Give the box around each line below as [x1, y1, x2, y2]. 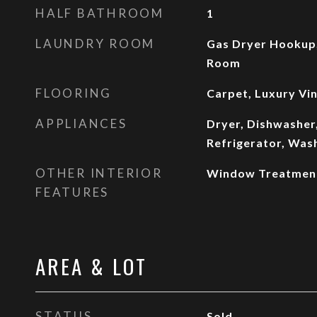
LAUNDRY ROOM [35, 36, 155, 51]
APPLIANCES [35, 116, 127, 131]
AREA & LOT [35, 250, 147, 281]
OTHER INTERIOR [35, 166, 163, 180]
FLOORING [35, 86, 112, 100]
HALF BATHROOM [35, 6, 164, 21]
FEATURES [35, 185, 109, 200]
